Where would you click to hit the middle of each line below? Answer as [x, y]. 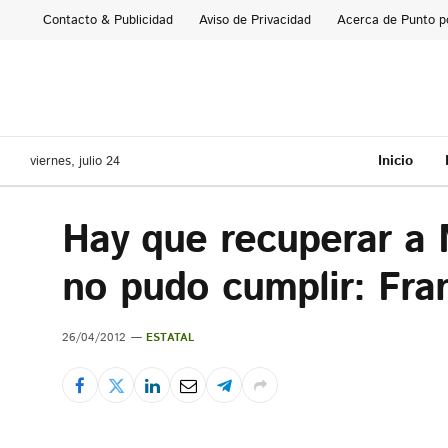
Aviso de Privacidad [255, 20]
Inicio [395, 160]
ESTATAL [170, 338]
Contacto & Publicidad [108, 20]
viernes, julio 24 [75, 161]
